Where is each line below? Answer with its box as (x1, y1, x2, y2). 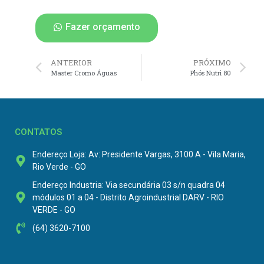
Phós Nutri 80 (190, 68, 231, 77)
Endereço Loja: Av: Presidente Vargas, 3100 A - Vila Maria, (32, 149, 246, 159)
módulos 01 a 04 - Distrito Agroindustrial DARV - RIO (32, 192, 224, 202)
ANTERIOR (51, 57, 92, 67)
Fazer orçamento (65, 21, 140, 32)
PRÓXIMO (193, 57, 231, 67)
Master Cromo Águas (51, 68, 117, 77)
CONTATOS (15, 126, 62, 137)
